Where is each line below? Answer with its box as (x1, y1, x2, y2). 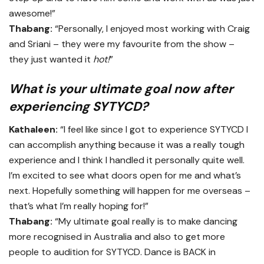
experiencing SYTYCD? (9, 98, 148, 115)
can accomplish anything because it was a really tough (9, 138, 245, 151)
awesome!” (9, 7, 55, 20)
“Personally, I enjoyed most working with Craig (52, 22, 250, 35)
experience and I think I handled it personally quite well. (9, 153, 245, 166)
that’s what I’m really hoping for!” (9, 199, 148, 212)
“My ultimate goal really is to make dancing (52, 214, 237, 227)
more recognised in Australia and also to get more (9, 230, 225, 243)
